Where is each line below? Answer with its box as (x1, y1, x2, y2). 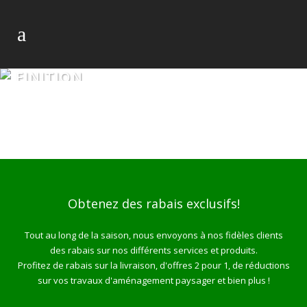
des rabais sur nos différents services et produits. (49, 244, 258, 256)
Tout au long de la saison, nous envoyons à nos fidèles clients (24, 229, 283, 241)
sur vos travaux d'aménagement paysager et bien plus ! (37, 274, 270, 286)
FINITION (15, 68, 83, 86)
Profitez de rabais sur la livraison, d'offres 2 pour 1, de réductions (17, 259, 290, 271)
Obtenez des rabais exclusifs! (67, 195, 240, 212)
